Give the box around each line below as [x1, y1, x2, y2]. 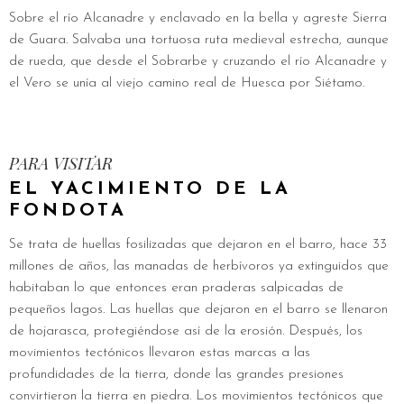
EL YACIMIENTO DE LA [9, 180, 291, 198]
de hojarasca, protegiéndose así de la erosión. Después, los [9, 325, 363, 338]
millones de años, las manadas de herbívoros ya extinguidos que [9, 260, 389, 273]
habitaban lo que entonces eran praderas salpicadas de [9, 281, 344, 295]
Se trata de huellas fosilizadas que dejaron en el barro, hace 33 [9, 238, 387, 252]
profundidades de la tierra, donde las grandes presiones [9, 368, 344, 381]
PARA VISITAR [9, 152, 113, 174]
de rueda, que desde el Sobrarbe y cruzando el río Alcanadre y [9, 55, 387, 69]
